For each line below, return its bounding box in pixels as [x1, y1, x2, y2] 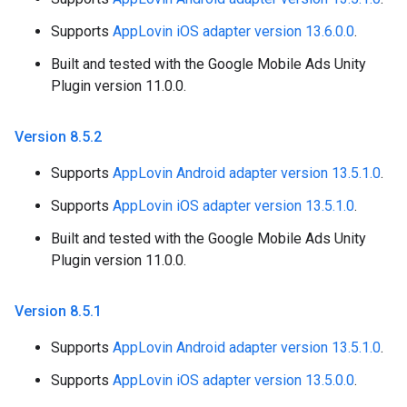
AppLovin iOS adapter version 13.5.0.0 [113, 372, 354, 390]
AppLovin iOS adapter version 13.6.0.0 [113, 23, 354, 41]
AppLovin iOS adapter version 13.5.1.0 [113, 197, 354, 215]
